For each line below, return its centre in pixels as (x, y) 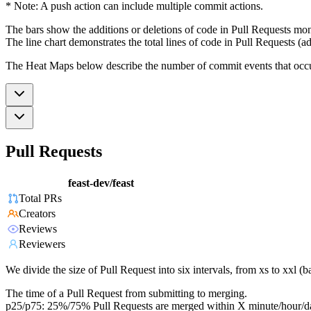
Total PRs (40, 199)
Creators (37, 214)
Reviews (38, 229)
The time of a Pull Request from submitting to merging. (126, 294)
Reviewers (42, 244)
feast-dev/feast (101, 183)
